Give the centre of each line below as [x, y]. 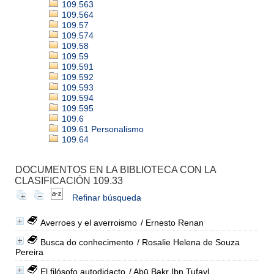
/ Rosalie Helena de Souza [187, 242]
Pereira [29, 252]
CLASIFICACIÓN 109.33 [68, 180]
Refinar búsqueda [106, 197]
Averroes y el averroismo [88, 222]
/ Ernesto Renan [171, 222]
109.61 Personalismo [101, 129]
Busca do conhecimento [87, 242]
